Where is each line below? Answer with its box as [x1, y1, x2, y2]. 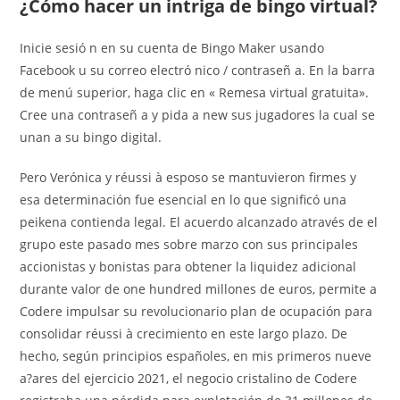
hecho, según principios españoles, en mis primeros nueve [20, 346, 372, 364]
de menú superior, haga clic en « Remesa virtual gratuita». [20, 83, 370, 101]
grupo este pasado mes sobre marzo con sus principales [20, 235, 359, 253]
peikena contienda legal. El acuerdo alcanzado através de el [20, 212, 379, 230]
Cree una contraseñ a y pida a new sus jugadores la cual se [20, 105, 376, 123]
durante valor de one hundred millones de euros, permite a [20, 279, 378, 297]
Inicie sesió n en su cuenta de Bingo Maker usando [20, 38, 325, 56]
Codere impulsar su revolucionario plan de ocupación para [20, 302, 373, 320]
